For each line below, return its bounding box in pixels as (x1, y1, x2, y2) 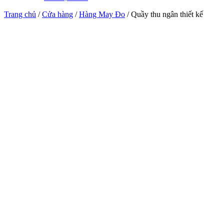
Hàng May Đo (79, 10, 125, 19)
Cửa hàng (42, 10, 73, 19)
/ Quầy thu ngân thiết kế (125, 10, 203, 19)
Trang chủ (4, 10, 36, 19)
